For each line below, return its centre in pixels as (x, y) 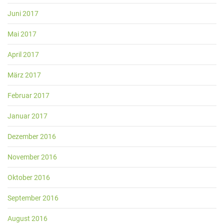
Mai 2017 (22, 34)
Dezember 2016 (32, 137)
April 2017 (23, 55)
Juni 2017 (23, 14)
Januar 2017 (27, 116)
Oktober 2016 (29, 178)
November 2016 (32, 157)
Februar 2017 (28, 96)
